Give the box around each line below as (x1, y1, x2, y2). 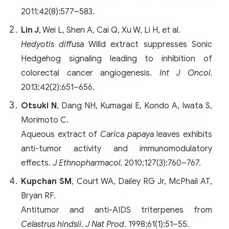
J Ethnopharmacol (53, 157, 120, 168)
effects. (21, 157, 53, 168)
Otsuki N (21, 100, 57, 111)
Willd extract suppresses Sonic (84, 39, 213, 50)
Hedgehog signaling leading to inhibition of (21, 53, 212, 64)
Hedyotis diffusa (21, 39, 84, 50)
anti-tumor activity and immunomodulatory (21, 143, 212, 154)
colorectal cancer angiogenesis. (21, 67, 159, 78)
